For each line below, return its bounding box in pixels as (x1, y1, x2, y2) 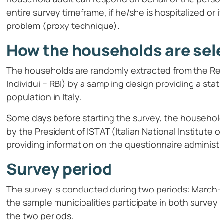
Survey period (6, 158, 112, 180)
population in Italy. (6, 91, 82, 103)
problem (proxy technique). (6, 20, 120, 32)
